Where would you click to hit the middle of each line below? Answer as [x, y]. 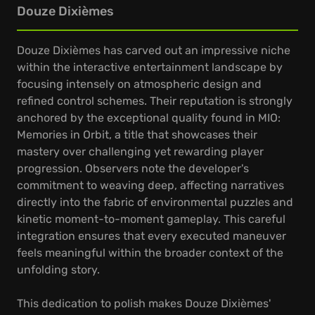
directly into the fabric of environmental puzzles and [155, 202]
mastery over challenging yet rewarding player [140, 152]
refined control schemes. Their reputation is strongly [155, 101]
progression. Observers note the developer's [133, 168]
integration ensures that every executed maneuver [152, 236]
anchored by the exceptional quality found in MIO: [149, 118]
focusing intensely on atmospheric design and [139, 84]
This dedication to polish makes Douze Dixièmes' [144, 303]
